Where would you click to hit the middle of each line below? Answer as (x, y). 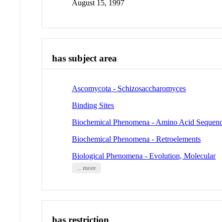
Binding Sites (93, 105)
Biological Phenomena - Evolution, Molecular (144, 156)
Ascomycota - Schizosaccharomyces (129, 88)
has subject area (85, 58)
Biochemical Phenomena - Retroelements (137, 139)
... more (86, 168)
